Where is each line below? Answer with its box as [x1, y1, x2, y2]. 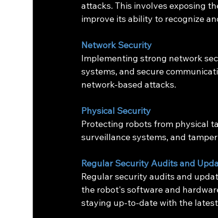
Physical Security [81, 105, 151, 117]
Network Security [81, 39, 152, 51]
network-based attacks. [81, 79, 177, 91]
